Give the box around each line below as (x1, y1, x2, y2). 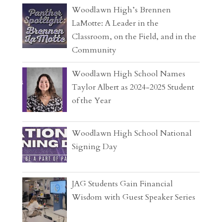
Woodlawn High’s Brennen (71, 4, 171, 15)
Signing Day (71, 141, 117, 152)
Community (71, 44, 116, 55)
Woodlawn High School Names (71, 68, 185, 79)
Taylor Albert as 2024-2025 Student (71, 81, 194, 93)
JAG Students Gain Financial (71, 178, 173, 189)
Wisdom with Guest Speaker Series (71, 191, 195, 203)
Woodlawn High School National (71, 127, 192, 139)
